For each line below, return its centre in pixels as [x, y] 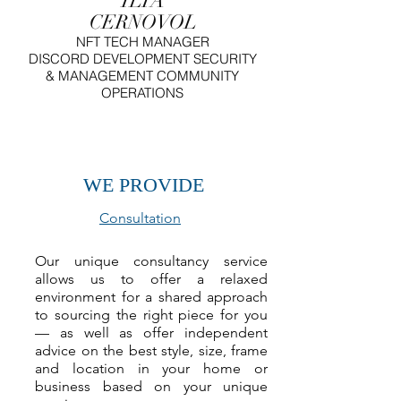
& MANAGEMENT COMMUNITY [142, 76]
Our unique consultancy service [151, 261]
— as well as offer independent [151, 333]
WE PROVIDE [143, 185]
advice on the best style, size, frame [151, 350]
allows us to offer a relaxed [151, 279]
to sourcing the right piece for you [151, 315]
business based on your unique [151, 386]
